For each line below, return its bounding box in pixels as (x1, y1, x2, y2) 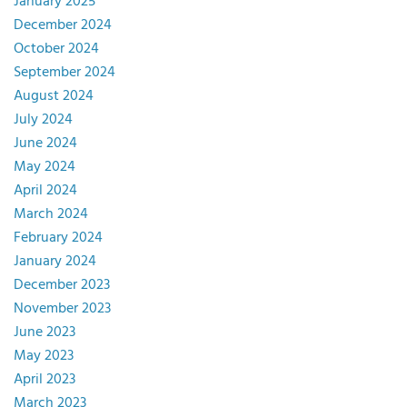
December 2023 (14, 273, 110, 297)
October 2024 (14, 36, 99, 61)
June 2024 (14, 131, 77, 155)
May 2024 (14, 154, 75, 179)
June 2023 (14, 320, 75, 344)
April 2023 (14, 367, 75, 392)
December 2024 (14, 13, 112, 37)
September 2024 (14, 60, 115, 84)
